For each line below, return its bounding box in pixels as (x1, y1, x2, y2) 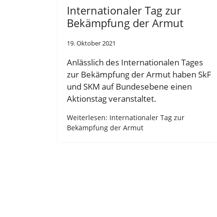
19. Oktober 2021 (67, 38, 116, 47)
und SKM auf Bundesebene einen (67, 80, 192, 92)
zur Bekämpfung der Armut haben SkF (67, 68, 211, 80)
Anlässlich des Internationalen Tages (67, 56, 203, 68)
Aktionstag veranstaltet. (67, 93, 156, 104)
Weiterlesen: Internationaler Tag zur (67, 113, 185, 123)
